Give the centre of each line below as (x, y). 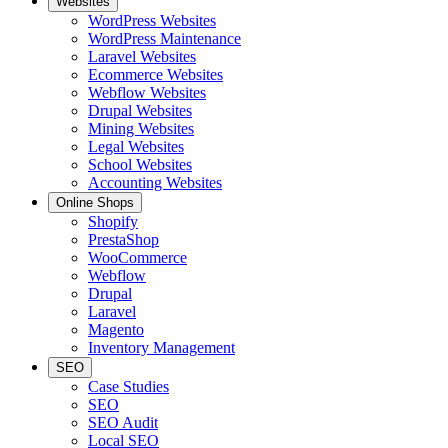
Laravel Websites (142, 56)
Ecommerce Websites (155, 74)
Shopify (113, 221)
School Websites (140, 164)
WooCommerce (137, 257)
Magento (116, 329)
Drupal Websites (140, 110)
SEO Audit (123, 422)
